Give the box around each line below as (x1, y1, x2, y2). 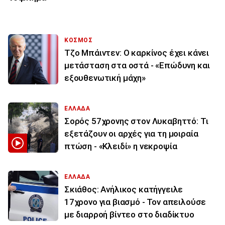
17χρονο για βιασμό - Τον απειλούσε (64, 197, 206, 207)
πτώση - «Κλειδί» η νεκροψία (64, 141, 177, 152)
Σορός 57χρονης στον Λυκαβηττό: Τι (64, 116, 208, 127)
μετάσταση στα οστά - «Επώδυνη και (64, 60, 210, 71)
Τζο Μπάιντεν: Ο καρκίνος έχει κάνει (64, 48, 209, 58)
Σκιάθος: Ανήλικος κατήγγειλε (64, 184, 183, 195)
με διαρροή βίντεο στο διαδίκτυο (64, 209, 194, 220)
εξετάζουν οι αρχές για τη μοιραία (64, 129, 198, 139)
